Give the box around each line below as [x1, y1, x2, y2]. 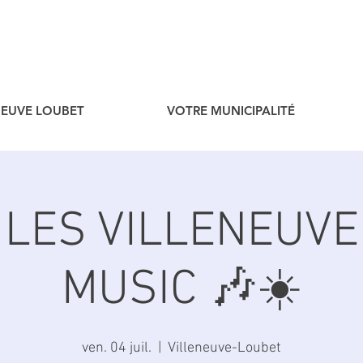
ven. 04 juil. [82, 340, 152, 357]
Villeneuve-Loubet [168, 340, 281, 357]
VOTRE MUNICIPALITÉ [167, 103, 295, 118]
